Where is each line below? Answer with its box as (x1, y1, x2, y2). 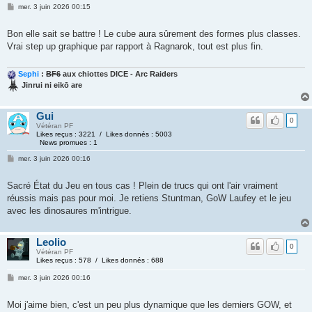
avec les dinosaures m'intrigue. (7, 205, 132, 217)
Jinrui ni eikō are (22, 81, 82, 90)
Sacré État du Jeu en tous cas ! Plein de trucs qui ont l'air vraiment (7, 180, 278, 192)
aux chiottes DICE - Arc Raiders (61, 70, 178, 79)
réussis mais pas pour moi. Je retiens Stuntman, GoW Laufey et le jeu (7, 193, 291, 204)
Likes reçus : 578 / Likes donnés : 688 (36, 256, 164, 265)
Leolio (36, 236, 66, 249)
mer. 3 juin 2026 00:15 (17, 2, 91, 10)
